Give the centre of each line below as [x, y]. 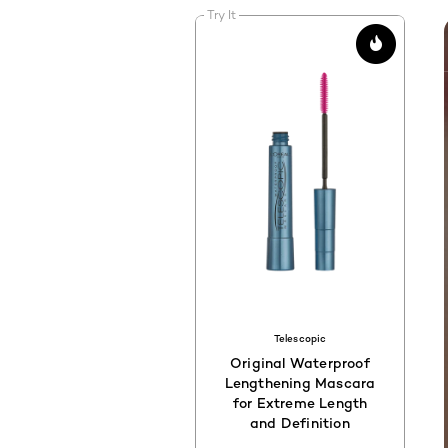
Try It [221, 14]
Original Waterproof [300, 363]
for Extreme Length [300, 403]
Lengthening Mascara [300, 383]
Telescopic [300, 338]
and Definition [300, 423]
